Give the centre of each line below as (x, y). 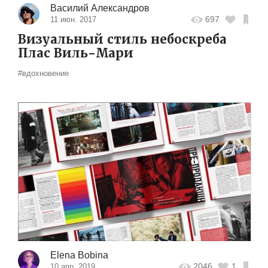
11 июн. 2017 (73, 19)
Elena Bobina (79, 255)
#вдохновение (43, 73)
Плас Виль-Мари (76, 53)
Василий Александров (100, 8)
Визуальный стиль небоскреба (122, 39)
